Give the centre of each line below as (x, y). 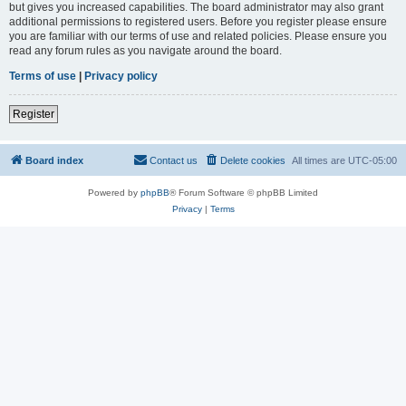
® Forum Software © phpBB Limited (244, 192)
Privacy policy (121, 76)
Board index (54, 160)
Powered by (114, 192)
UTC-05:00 (372, 160)
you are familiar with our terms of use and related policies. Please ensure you (198, 36)
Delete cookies (253, 160)
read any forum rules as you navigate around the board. (145, 50)
